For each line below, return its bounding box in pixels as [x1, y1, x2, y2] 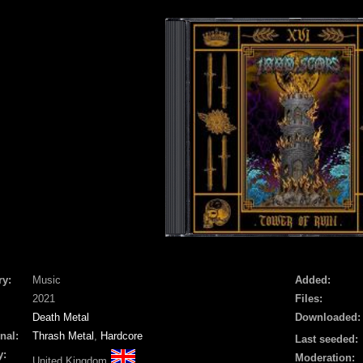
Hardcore [100, 329, 143, 342]
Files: [295, 292, 322, 305]
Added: [295, 273, 331, 286]
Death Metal [32, 310, 89, 323]
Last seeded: [295, 332, 358, 345]
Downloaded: [295, 310, 361, 323]
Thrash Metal [32, 329, 94, 342]
